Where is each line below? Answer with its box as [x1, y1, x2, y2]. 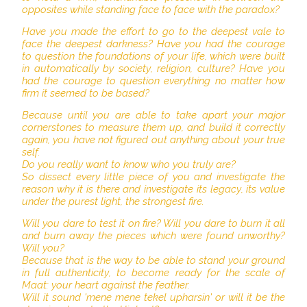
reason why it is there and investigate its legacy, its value [22, 182, 285, 195]
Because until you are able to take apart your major [22, 108, 285, 121]
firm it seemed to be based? [22, 86, 149, 99]
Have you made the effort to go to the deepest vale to [22, 25, 285, 38]
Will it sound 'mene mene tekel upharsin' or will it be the [22, 291, 285, 304]
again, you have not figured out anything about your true [22, 133, 285, 146]
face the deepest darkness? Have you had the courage [22, 37, 285, 50]
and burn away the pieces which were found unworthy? [22, 229, 285, 242]
